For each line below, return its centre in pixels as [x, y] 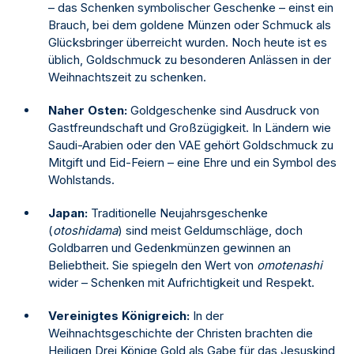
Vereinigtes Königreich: [119, 316]
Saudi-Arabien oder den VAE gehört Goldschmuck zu [191, 145]
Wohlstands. [81, 180]
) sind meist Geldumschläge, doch [210, 231]
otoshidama [85, 231]
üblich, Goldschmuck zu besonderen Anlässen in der [190, 60]
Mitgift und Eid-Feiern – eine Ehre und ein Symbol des [192, 163]
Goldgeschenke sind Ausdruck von [223, 111]
